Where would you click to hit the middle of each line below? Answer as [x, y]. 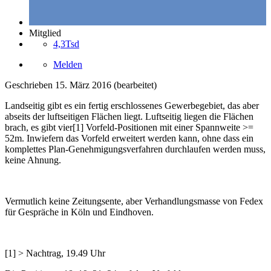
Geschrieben [30, 85]
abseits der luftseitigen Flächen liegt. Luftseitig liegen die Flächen [129, 117]
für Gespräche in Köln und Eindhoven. [79, 212]
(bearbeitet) [135, 85]
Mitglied [45, 33]
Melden [68, 65]
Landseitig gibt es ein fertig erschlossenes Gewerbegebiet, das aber [132, 106]
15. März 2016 [83, 85]
